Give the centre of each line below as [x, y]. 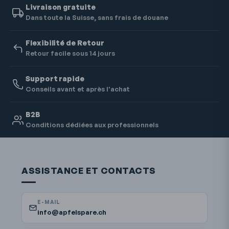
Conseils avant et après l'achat [78, 89]
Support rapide [55, 79]
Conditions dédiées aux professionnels [92, 125]
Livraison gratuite [61, 7]
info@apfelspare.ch [72, 212]
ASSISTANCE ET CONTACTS [89, 171]
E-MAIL [49, 202]
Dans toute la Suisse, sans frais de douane [97, 18]
